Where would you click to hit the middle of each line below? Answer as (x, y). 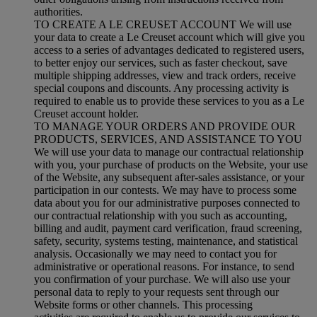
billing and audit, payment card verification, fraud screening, (168, 228)
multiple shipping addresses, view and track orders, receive (165, 75)
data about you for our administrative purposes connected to (167, 202)
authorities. (58, 11)
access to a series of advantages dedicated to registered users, (169, 50)
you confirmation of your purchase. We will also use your (162, 279)
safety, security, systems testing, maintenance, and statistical (166, 241)
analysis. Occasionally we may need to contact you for (155, 253)
